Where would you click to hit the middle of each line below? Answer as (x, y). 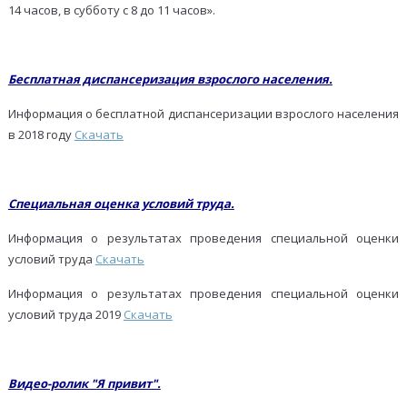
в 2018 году (41, 135)
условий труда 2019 (65, 315)
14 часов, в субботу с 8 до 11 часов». (111, 10)
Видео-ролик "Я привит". (84, 384)
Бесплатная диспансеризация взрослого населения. (170, 79)
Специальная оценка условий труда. (121, 204)
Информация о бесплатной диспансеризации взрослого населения (203, 114)
